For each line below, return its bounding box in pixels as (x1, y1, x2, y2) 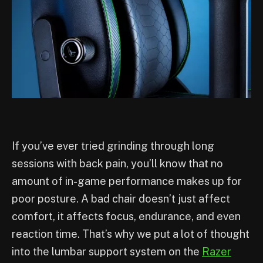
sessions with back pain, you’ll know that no (12, 157, 223, 170)
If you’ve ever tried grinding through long (12, 140, 214, 153)
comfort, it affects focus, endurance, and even (12, 210, 241, 223)
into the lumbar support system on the (12, 245, 202, 258)
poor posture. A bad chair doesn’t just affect (12, 193, 230, 205)
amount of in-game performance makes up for (12, 175, 242, 188)
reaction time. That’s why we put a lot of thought (12, 228, 249, 241)
